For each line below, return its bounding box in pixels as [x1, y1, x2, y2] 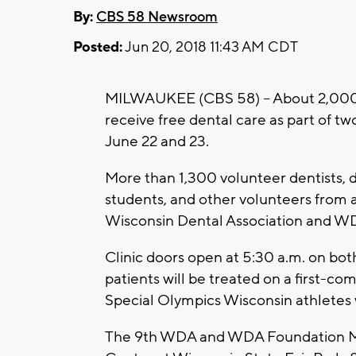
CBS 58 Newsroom [96, 7, 218, 26]
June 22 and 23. [105, 131, 212, 151]
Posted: [73, 37, 122, 56]
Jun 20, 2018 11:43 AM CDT [122, 37, 298, 56]
